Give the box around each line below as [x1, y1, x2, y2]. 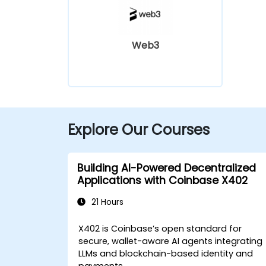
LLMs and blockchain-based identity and [78, 247, 254, 259]
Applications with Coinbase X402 [77, 173, 248, 188]
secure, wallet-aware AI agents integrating [78, 235, 263, 247]
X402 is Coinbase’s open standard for [78, 222, 242, 235]
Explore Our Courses [68, 119, 210, 140]
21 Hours [89, 196, 123, 208]
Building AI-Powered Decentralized [77, 160, 256, 175]
